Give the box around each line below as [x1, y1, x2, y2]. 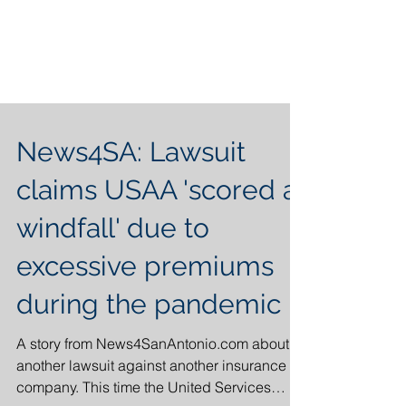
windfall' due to [16, 248, 209, 280]
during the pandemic [16, 324, 281, 356]
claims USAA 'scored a [16, 210, 297, 242]
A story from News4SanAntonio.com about [16, 371, 289, 389]
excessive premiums [16, 286, 274, 318]
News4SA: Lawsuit [16, 172, 246, 204]
